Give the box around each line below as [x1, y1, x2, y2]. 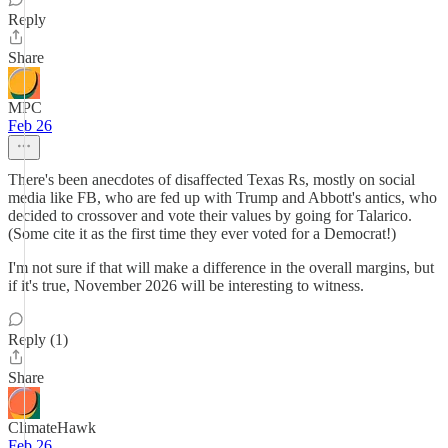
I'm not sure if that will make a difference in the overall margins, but [8, 259, 434, 276]
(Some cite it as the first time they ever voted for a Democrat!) [8, 225, 396, 242]
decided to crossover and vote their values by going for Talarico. [8, 207, 412, 224]
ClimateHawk [8, 419, 96, 436]
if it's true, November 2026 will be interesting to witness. [8, 277, 364, 294]
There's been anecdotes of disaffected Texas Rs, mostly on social [8, 171, 415, 188]
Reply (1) [8, 331, 68, 348]
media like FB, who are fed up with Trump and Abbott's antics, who [8, 189, 437, 206]
